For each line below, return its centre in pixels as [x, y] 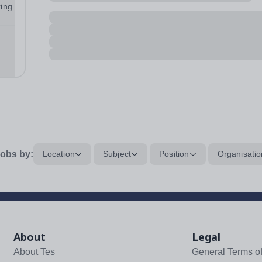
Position [174, 154]
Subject [117, 154]
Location [58, 154]
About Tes [35, 252]
